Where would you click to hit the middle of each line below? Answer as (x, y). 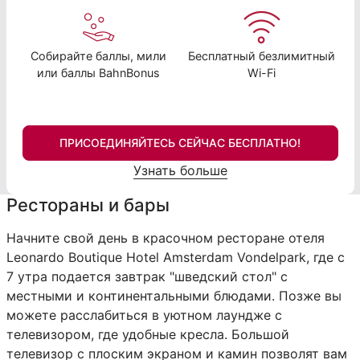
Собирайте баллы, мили (98, 55)
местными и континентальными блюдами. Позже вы (174, 295)
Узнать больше (180, 170)
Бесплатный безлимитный (262, 55)
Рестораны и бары (88, 205)
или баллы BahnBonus (98, 72)
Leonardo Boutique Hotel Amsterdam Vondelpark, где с (175, 257)
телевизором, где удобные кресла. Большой (147, 334)
